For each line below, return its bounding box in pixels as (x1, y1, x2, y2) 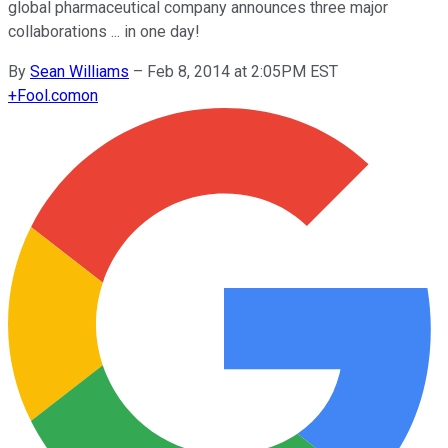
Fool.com (17, 85, 81, 105)
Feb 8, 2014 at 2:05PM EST (147, 61, 338, 81)
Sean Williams (30, 61, 129, 81)
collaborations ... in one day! (8, 21, 200, 41)
